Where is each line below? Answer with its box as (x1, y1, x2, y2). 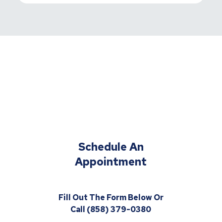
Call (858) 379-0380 (70, 204, 152, 215)
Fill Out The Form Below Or (58, 192, 164, 203)
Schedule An (78, 139, 144, 154)
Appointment (75, 154, 147, 169)
